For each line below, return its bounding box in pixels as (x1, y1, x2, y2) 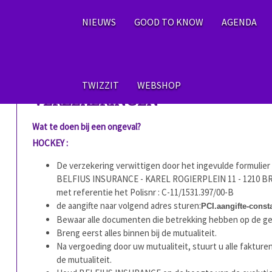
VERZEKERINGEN (32, 92, 158, 110)
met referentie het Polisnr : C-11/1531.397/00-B (56, 186, 234, 198)
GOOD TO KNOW (134, 16, 203, 28)
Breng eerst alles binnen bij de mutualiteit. (56, 227, 217, 239)
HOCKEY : (32, 137, 68, 149)
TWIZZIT (82, 79, 119, 91)
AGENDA (222, 16, 257, 28)
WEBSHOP (137, 79, 181, 91)
